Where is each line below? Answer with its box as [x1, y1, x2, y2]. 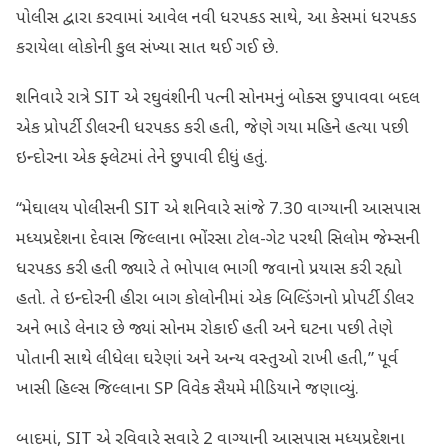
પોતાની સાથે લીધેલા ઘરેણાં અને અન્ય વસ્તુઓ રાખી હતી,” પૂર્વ [16, 348, 398, 371]
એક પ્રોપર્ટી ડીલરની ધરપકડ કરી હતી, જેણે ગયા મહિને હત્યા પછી [16, 118, 408, 141]
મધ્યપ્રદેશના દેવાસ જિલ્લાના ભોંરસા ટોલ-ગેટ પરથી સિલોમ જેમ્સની [16, 228, 420, 251]
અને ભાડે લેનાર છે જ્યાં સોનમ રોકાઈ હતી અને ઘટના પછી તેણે [16, 318, 393, 341]
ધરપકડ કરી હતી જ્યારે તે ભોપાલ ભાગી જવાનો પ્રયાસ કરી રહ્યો [16, 258, 402, 281]
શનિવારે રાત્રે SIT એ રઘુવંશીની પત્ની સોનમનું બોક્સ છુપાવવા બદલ [16, 88, 420, 111]
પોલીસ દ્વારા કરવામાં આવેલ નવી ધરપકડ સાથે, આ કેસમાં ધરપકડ [16, 8, 417, 31]
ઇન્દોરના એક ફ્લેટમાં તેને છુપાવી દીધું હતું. [16, 148, 268, 171]
